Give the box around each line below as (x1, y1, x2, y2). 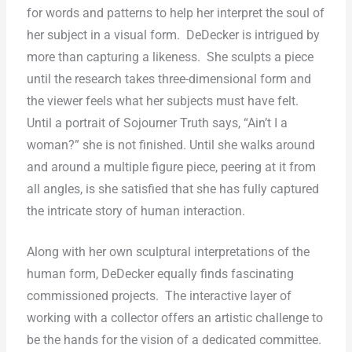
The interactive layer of (164, 289, 291, 304)
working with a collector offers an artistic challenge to (26, 311, 323, 326)
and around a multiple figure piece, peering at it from (26, 159, 316, 174)
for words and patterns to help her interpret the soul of (26, 5, 324, 20)
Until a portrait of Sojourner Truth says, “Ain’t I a (26, 115, 288, 130)
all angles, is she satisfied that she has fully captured (26, 181, 319, 196)
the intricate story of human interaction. (26, 203, 248, 218)
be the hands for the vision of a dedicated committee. (26, 333, 321, 348)
